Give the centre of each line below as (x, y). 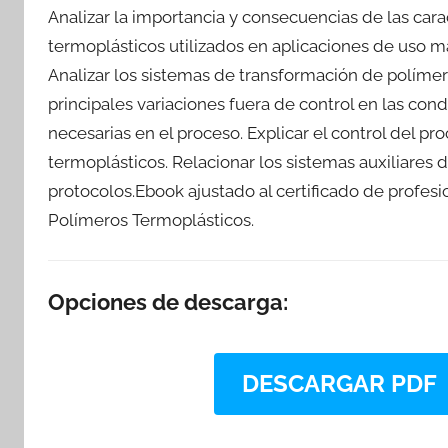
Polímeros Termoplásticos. (151, 219)
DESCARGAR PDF (339, 383)
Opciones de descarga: (168, 301)
